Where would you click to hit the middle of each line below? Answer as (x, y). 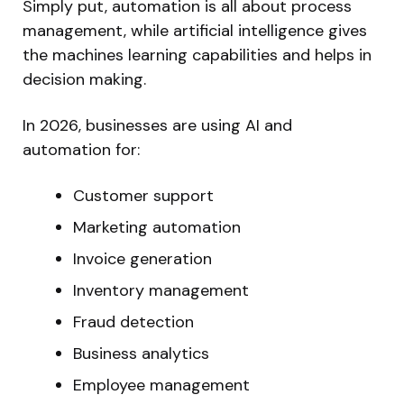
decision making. (84, 80)
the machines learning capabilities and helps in (197, 55)
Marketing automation (157, 228)
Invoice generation (142, 259)
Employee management (161, 386)
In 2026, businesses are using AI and (157, 126)
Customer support (143, 196)
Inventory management (161, 291)
